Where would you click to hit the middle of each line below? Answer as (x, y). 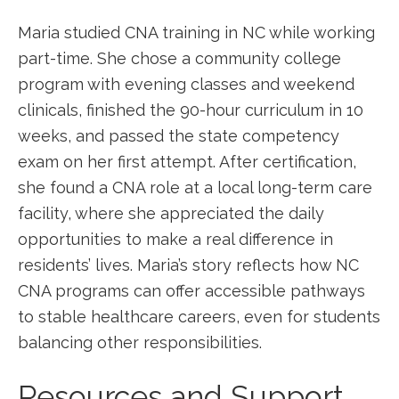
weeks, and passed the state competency (179, 136)
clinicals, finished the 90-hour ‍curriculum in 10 (191, 110)
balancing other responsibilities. (140, 342)
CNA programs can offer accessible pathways (191, 291)
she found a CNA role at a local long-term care (195, 187)
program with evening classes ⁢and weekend (186, 84)
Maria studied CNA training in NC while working (196, 33)
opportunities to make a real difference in (175, 239)
